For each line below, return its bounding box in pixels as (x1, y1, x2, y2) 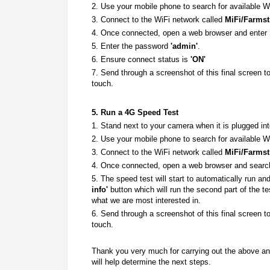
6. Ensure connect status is (92, 54, 190, 64)
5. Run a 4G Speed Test (92, 107, 178, 117)
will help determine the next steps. (92, 257, 211, 266)
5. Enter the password (92, 41, 171, 51)
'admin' (171, 41, 198, 51)
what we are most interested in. (92, 195, 203, 205)
